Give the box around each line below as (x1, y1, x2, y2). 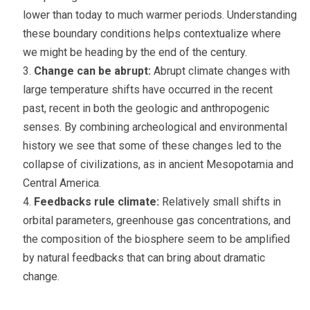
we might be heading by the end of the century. (22, 46, 247, 59)
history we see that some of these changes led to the (22, 139, 282, 152)
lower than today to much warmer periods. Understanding (22, 8, 297, 21)
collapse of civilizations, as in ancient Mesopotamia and (22, 158, 293, 171)
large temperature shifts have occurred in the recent (22, 83, 273, 96)
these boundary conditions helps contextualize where (22, 27, 281, 40)
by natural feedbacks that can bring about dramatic (22, 251, 265, 264)
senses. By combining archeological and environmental (22, 120, 287, 134)
